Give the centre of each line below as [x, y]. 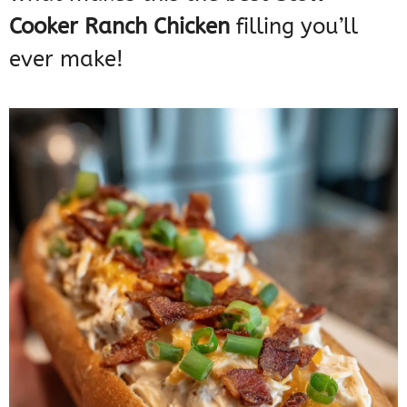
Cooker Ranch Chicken [119, 27]
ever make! [66, 60]
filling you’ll [294, 27]
